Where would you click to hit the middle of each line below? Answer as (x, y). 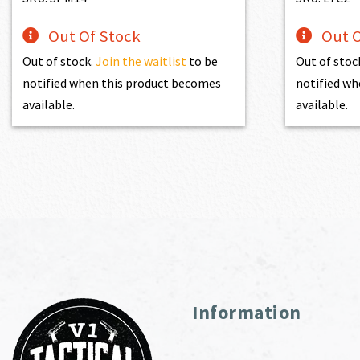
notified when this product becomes (122, 82)
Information (247, 312)
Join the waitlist (141, 61)
